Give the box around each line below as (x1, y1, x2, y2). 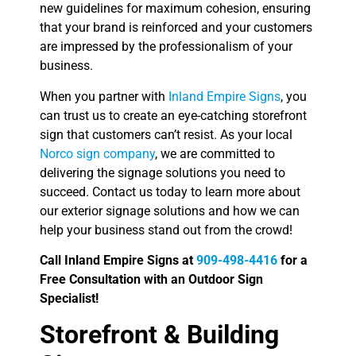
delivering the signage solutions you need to (40, 164, 285, 180)
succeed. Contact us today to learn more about (40, 184, 300, 199)
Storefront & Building (40, 319, 279, 350)
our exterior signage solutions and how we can (40, 203, 300, 219)
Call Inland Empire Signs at (40, 252, 196, 268)
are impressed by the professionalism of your (40, 39, 292, 55)
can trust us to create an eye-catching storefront (40, 107, 307, 123)
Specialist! (40, 290, 99, 306)
